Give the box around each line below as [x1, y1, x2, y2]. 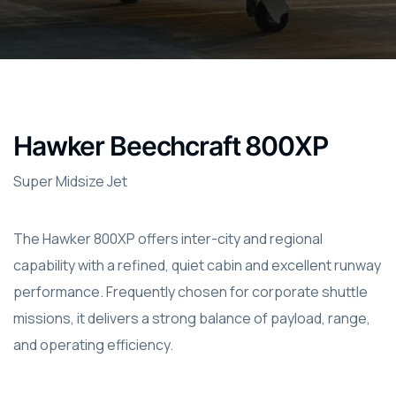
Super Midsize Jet [13, 171, 127, 191]
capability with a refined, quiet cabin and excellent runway [13, 255, 381, 275]
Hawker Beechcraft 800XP [13, 130, 328, 162]
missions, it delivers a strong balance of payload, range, [13, 308, 370, 328]
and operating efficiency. [13, 335, 173, 354]
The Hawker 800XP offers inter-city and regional [13, 229, 323, 248]
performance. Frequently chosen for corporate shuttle [13, 282, 368, 301]
